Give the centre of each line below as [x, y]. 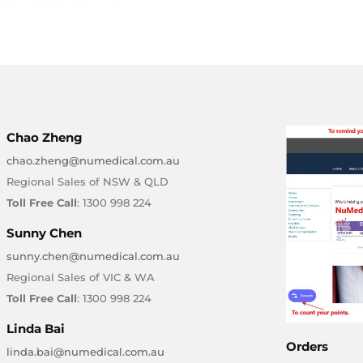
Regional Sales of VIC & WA [81, 277]
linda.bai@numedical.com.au [86, 352]
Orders [307, 346]
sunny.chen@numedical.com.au [94, 256]
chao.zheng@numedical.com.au [94, 160]
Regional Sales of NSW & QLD [88, 181]
